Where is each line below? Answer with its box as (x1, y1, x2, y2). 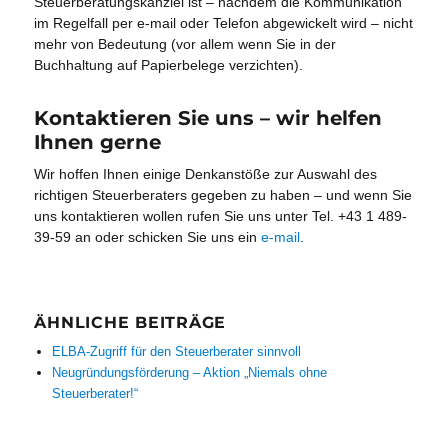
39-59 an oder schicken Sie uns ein (34, 228, 262, 245)
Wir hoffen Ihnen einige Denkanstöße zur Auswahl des (34, 165, 378, 182)
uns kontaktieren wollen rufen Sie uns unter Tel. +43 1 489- (34, 207, 408, 224)
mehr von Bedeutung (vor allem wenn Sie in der (34, 36, 337, 53)
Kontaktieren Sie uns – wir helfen (34, 105, 383, 130)
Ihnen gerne (34, 129, 162, 154)
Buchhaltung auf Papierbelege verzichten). (34, 57, 304, 74)
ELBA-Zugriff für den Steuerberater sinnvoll (51, 343, 301, 359)
